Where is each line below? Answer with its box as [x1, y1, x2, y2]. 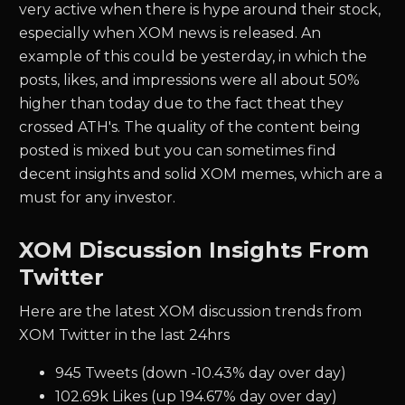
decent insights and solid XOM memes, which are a [19, 165, 383, 183]
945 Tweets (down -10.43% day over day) [55, 364, 347, 381]
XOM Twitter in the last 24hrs [19, 326, 231, 344]
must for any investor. [19, 189, 176, 206]
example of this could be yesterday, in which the [19, 48, 368, 65]
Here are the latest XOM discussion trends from [19, 303, 363, 320]
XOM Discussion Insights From [19, 237, 370, 263]
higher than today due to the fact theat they [19, 95, 344, 112]
